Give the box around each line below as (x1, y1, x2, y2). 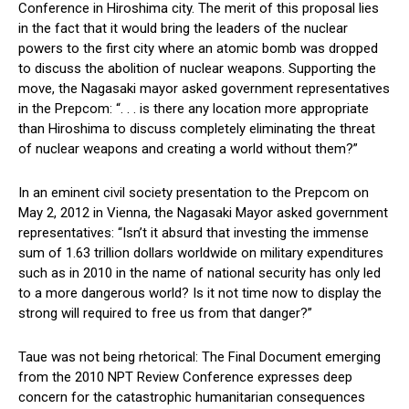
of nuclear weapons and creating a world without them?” (18, 141, 358, 158)
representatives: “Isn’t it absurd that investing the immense (18, 225, 369, 242)
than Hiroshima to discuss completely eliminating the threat (18, 121, 375, 138)
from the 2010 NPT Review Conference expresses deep (18, 369, 352, 386)
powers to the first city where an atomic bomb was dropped (18, 40, 378, 58)
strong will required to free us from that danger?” (18, 305, 312, 322)
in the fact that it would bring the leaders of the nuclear (18, 20, 348, 37)
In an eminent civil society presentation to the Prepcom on (18, 184, 369, 202)
